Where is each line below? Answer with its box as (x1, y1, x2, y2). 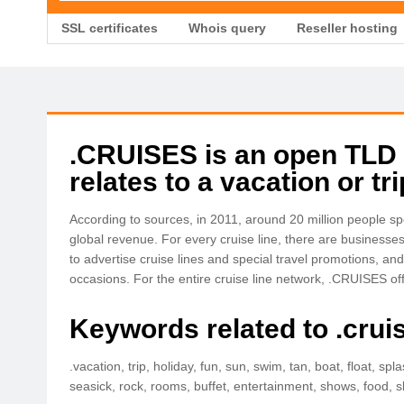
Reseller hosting (297, 21, 398, 35)
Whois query (188, 21, 266, 35)
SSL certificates (61, 21, 158, 35)
